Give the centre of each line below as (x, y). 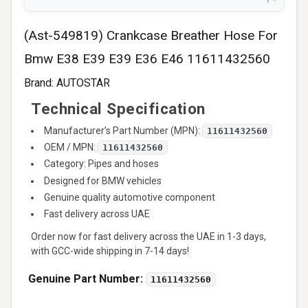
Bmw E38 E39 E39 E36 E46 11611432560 (147, 59)
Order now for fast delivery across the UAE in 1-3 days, (148, 236)
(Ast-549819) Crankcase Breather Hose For (151, 35)
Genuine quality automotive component (130, 197)
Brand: (40, 83)
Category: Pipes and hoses (101, 164)
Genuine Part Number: (87, 278)
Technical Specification (118, 109)
